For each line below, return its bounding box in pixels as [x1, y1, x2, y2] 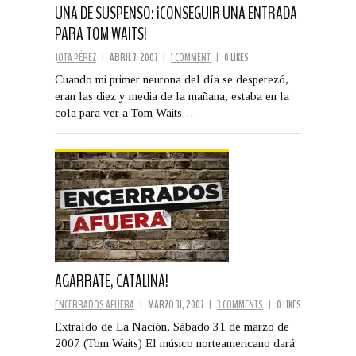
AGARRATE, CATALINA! [55, 269, 168, 293]
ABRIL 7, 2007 [108, 50, 159, 66]
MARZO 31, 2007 [146, 296, 205, 312]
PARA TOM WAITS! [55, 22, 147, 47]
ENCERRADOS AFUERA [55, 296, 134, 312]
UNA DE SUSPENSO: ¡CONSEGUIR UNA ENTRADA [55, 2, 297, 26]
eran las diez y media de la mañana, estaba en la [55, 90, 289, 103]
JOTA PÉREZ [55, 50, 96, 66]
